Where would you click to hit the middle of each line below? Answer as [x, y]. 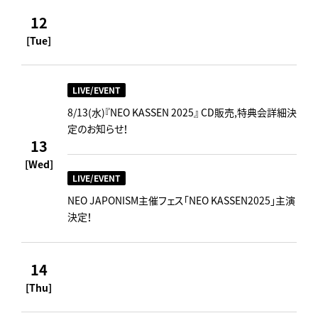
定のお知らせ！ [98, 128]
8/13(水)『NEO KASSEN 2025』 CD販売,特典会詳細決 [182, 112]
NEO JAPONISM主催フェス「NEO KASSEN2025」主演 [181, 200]
